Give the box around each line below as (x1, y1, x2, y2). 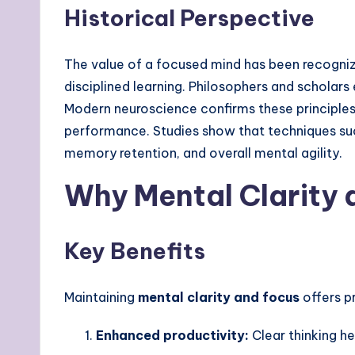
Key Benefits (64, 236, 205, 265)
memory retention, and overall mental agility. (64, 144, 342, 161)
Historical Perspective (64, 3, 315, 32)
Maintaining (64, 288, 138, 305)
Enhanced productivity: (96, 326, 249, 343)
